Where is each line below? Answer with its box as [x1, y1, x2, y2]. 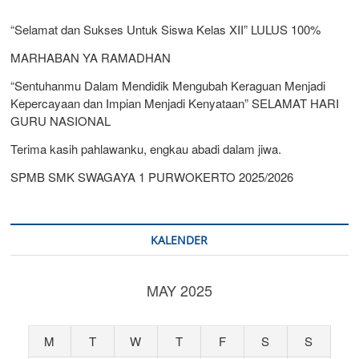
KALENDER [151, 232, 208, 248]
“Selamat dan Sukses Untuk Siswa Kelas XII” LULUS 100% [10, 20, 321, 38]
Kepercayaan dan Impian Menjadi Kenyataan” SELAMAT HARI [10, 94, 340, 111]
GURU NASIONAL [10, 111, 111, 129]
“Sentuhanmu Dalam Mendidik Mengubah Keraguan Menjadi [10, 76, 326, 94]
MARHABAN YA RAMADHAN [10, 48, 171, 66]
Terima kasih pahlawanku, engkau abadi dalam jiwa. [10, 139, 282, 157]
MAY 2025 [146, 279, 212, 301]
